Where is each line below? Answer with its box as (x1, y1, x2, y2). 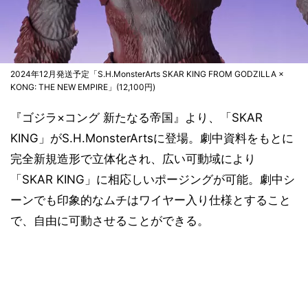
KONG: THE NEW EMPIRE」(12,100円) (10, 82, 155, 92)
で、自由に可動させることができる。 (10, 214, 209, 228)
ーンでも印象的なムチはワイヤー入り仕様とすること (10, 193, 291, 207)
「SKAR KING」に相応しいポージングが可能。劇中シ (10, 173, 295, 186)
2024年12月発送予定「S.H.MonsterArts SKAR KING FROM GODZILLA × (10, 69, 284, 79)
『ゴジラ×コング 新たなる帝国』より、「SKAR (10, 111, 263, 124)
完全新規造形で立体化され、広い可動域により (10, 152, 256, 166)
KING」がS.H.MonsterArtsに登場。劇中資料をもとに (10, 131, 294, 145)
